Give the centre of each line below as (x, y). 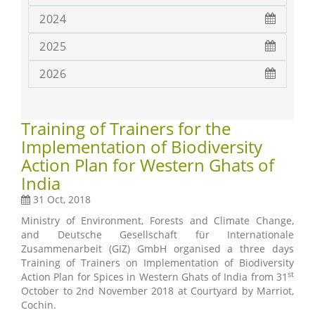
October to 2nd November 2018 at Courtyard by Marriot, (157, 291)
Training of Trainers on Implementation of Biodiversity (157, 263)
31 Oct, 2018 (60, 200)
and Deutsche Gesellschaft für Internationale (157, 235)
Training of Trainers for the (126, 129)
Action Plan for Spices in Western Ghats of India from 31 (154, 277)
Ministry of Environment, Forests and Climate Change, (157, 221)
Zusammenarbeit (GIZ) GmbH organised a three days (157, 249)
